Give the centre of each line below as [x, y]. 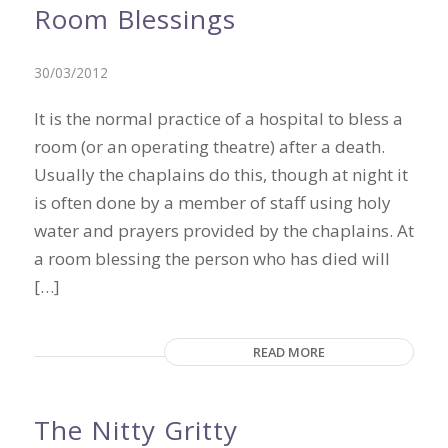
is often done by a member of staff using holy [212, 202]
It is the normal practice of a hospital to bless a [218, 118]
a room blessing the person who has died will [211, 258]
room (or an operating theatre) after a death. [209, 146]
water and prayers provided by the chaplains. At [223, 230]
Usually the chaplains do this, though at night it [220, 174]
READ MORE [289, 352]
